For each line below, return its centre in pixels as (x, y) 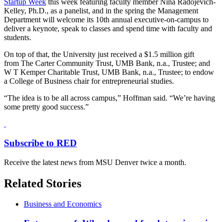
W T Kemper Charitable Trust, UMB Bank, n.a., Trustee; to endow (109, 72)
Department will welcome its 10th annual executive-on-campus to (106, 20)
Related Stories (43, 183)
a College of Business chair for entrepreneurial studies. (89, 81)
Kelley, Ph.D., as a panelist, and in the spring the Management (101, 11)
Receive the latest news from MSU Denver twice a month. (95, 162)
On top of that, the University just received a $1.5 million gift (99, 55)
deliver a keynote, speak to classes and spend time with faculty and (108, 29)
